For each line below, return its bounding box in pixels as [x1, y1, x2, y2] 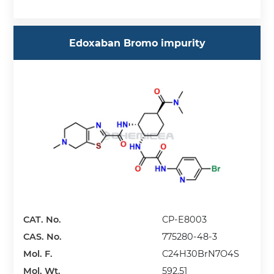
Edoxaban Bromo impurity [68, 37, 206, 49]
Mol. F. [23, 248, 53, 259]
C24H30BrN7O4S [162, 248, 240, 259]
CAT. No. [23, 213, 62, 225]
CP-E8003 [162, 213, 207, 225]
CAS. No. [23, 231, 62, 242]
